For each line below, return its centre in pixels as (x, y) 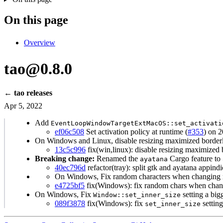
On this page (36, 20)
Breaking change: (65, 159)
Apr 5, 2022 (23, 106)
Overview (40, 43)
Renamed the (117, 159)
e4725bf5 (70, 186)
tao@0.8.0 (38, 68)
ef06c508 (69, 132)
